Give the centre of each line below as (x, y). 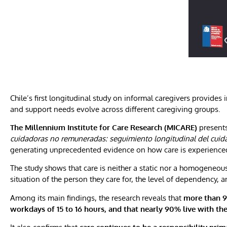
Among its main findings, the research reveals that (97, 198)
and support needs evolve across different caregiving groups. (115, 109)
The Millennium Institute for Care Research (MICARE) (104, 127)
